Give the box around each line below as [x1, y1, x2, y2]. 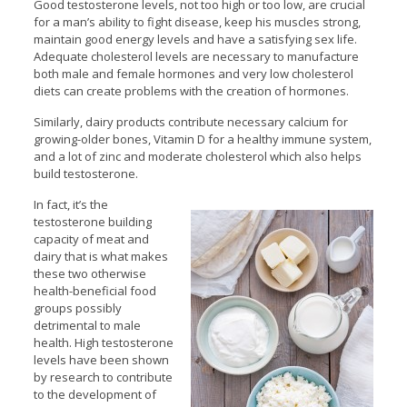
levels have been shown [33, 352, 169, 369]
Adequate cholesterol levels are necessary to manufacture [33, 48, 359, 65]
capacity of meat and [33, 231, 149, 248]
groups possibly [33, 300, 122, 317]
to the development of [33, 386, 156, 403]
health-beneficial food [33, 283, 156, 300]
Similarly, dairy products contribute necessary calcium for [33, 114, 348, 131]
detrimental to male [33, 317, 141, 334]
